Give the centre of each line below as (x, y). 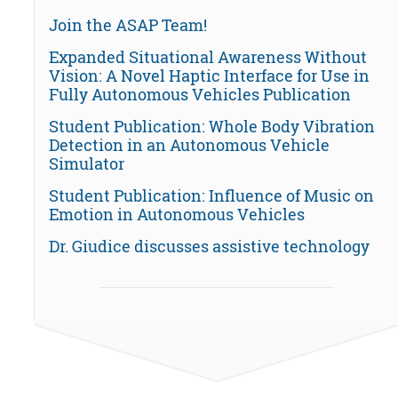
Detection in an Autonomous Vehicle (189, 145)
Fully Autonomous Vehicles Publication (200, 95)
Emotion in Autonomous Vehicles (177, 215)
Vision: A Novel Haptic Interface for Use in (209, 76)
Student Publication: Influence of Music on (211, 196)
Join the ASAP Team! (128, 25)
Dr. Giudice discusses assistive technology (209, 247)
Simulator (87, 164)
